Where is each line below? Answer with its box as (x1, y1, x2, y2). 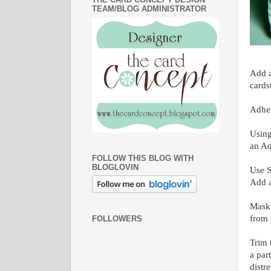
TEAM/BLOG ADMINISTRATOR (92, 4, 206, 14)
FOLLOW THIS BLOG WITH (92, 153, 194, 163)
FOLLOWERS (92, 214, 142, 224)
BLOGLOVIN (92, 162, 139, 172)
